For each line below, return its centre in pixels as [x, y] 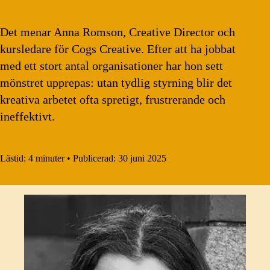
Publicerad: [96, 159]
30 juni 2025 [142, 159]
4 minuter [46, 159]
